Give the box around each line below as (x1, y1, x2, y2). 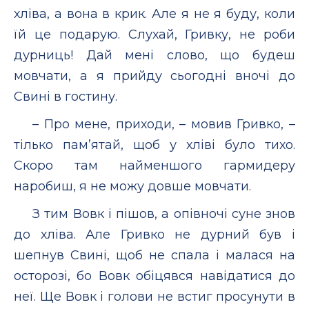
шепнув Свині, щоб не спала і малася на (14, 247, 295, 263)
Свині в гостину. (14, 88, 117, 104)
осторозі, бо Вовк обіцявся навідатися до (14, 268, 295, 283)
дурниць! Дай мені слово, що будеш (14, 47, 295, 63)
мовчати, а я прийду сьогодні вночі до (14, 68, 295, 83)
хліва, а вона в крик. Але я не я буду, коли (14, 6, 295, 21)
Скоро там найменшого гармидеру (14, 157, 295, 173)
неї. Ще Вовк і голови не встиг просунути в (14, 288, 295, 304)
